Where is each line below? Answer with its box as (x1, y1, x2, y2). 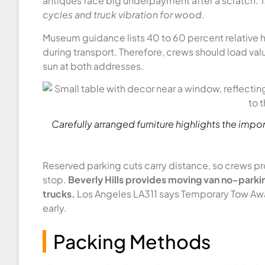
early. (43, 202, 67, 214)
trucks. (43, 188, 75, 200)
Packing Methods (53, 230, 211, 253)
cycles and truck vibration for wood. (43, 8, 205, 21)
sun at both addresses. (43, 59, 144, 72)
